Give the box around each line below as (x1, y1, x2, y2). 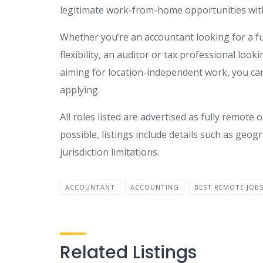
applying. (60, 83, 100, 96)
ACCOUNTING (130, 182, 179, 191)
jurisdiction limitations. (60, 145, 159, 159)
